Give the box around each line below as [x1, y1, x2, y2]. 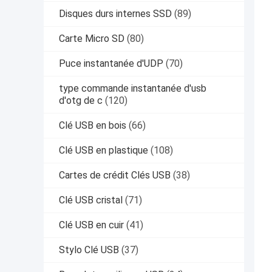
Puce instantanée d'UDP [59, 58, 163, 70]
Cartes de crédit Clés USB [59, 169, 171, 182]
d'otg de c [59, 95, 103, 107]
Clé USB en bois [59, 120, 126, 132]
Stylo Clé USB [59, 244, 119, 256]
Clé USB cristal [59, 194, 123, 206]
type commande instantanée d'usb [59, 83, 206, 95]
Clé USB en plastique [59, 144, 148, 157]
